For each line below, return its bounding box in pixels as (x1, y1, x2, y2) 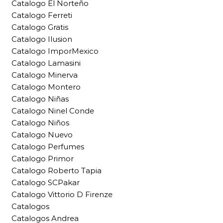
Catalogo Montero (11, 82, 81, 92)
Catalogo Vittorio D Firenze (11, 190, 112, 200)
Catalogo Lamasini (11, 58, 81, 68)
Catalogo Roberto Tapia (11, 166, 102, 176)
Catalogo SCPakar (11, 178, 80, 188)
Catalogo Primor (11, 154, 74, 164)
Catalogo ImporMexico (11, 46, 99, 56)
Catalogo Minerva (11, 70, 78, 80)
